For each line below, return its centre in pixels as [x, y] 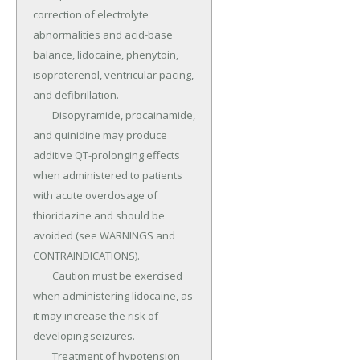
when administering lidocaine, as [113, 296]
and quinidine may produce [100, 135]
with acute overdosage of [95, 196]
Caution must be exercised [43, 276]
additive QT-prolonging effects [106, 155]
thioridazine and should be [99, 216]
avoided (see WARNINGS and [104, 236]
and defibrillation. [76, 95]
